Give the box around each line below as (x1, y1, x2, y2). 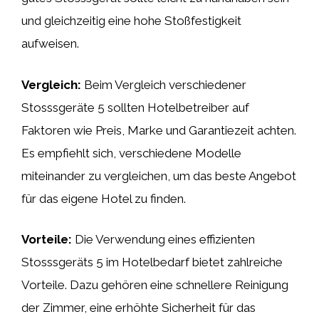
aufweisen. (21, 36, 79, 51)
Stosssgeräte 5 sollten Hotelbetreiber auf (21, 100, 249, 115)
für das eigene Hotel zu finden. (21, 191, 186, 206)
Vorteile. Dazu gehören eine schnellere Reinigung (21, 278, 288, 292)
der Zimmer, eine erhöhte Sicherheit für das (21, 300, 256, 315)
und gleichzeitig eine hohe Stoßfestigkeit (21, 14, 241, 28)
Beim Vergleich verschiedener (81, 77, 246, 92)
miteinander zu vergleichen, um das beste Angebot (21, 168, 296, 183)
